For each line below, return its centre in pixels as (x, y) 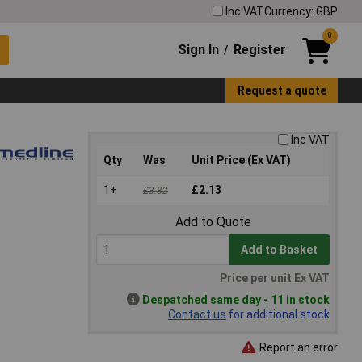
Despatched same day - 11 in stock (236, 300)
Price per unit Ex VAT (275, 278)
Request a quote (282, 90)
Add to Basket (280, 250)
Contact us (197, 315)
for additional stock (278, 315)
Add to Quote (213, 222)
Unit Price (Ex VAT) (241, 160)
